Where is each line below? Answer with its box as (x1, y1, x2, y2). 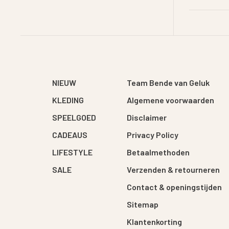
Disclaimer (127, 112, 167, 122)
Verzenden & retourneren (127, 165, 220, 174)
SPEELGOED (52, 112, 96, 122)
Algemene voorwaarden (127, 95, 214, 105)
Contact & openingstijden (127, 182, 222, 192)
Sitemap (127, 199, 158, 209)
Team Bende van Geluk (127, 78, 210, 87)
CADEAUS (52, 130, 87, 140)
